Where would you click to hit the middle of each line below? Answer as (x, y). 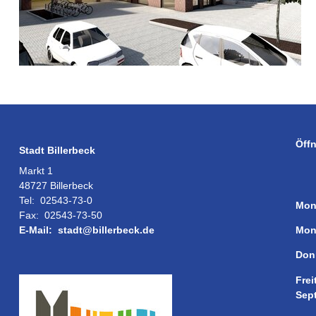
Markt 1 (36, 171)
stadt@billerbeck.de (106, 230)
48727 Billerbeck (56, 186)
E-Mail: (35, 230)
